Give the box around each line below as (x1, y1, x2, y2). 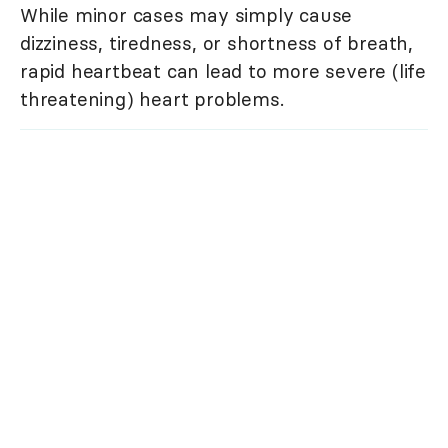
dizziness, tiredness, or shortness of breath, (20, 31, 413, 56)
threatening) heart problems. (20, 87, 284, 112)
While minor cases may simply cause (20, 3, 353, 28)
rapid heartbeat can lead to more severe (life (20, 59, 426, 84)
